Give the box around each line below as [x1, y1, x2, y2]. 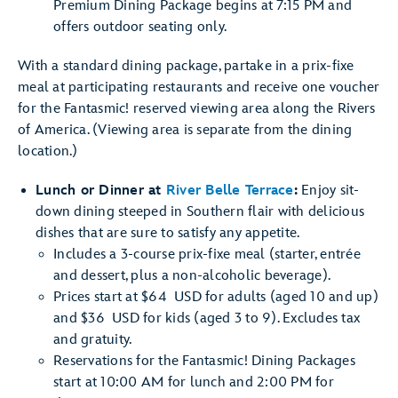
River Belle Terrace [165, 182, 294, 199]
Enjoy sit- [297, 182, 360, 199]
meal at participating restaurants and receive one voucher [18, 79, 380, 96]
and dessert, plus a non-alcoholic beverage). [53, 267, 330, 284]
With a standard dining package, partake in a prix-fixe [18, 58, 354, 75]
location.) [18, 143, 78, 160]
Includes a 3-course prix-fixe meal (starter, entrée [53, 246, 361, 263]
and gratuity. [53, 331, 132, 348]
